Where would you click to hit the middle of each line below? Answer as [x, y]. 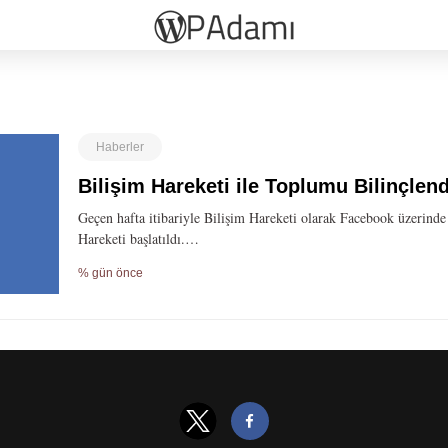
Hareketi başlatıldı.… [139, 238]
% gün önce [111, 273]
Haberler [120, 147]
